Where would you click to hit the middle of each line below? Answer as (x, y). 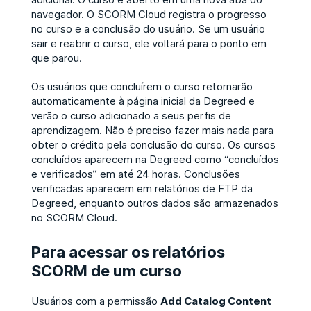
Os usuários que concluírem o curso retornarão (142, 86)
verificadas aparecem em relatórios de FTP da (142, 188)
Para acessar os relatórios (128, 251)
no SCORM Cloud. (74, 217)
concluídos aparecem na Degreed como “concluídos (155, 159)
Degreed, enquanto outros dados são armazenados (154, 203)
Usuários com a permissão (95, 301)
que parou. (56, 58)
